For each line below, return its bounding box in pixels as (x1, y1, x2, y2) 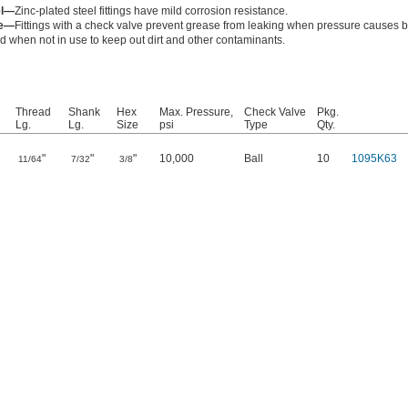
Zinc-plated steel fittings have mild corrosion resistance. (15, 5, 288, 17)
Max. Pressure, (159, 106, 233, 118)
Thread (15, 106, 51, 118)
